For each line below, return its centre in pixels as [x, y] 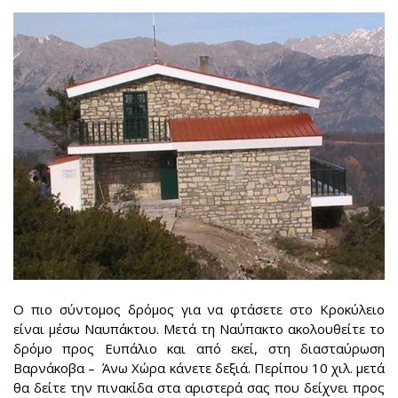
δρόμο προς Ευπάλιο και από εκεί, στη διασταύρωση [199, 349]
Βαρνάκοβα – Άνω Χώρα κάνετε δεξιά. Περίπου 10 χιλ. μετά [199, 368]
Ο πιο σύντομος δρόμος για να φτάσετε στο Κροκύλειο [199, 310]
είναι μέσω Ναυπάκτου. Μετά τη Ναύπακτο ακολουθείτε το [199, 329]
